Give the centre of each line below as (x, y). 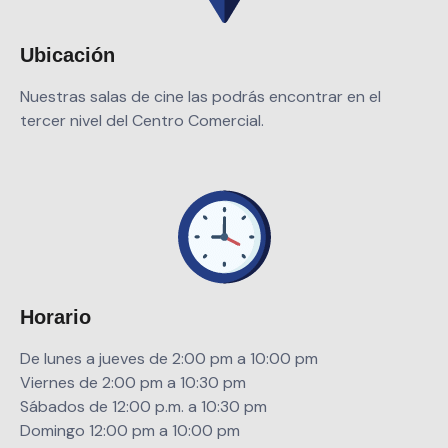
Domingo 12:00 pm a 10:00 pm (130, 431)
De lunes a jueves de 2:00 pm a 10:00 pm (169, 359)
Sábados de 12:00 (87, 407)
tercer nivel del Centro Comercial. (142, 120)
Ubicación (67, 54)
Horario (55, 317)
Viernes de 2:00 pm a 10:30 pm (133, 383)
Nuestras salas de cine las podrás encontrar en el (200, 96)
